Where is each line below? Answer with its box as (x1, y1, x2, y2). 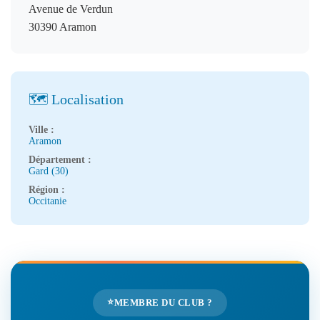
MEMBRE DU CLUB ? (114, 297, 213, 308)
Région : (29, 184, 65, 195)
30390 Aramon (29, 21, 96, 33)
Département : (29, 154, 91, 165)
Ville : (29, 124, 54, 135)
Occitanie (29, 196, 66, 206)
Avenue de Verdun (29, 3, 113, 15)
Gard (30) (29, 166, 69, 176)
